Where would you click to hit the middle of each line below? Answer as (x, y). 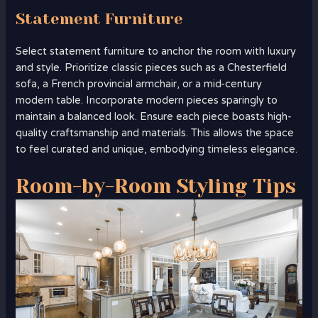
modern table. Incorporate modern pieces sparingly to (147, 100)
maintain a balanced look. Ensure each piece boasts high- (154, 116)
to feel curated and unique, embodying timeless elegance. (157, 149)
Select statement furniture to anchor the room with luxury (156, 51)
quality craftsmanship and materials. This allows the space (155, 133)
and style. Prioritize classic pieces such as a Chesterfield (152, 67)
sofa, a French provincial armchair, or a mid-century (139, 84)
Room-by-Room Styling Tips (156, 187)
